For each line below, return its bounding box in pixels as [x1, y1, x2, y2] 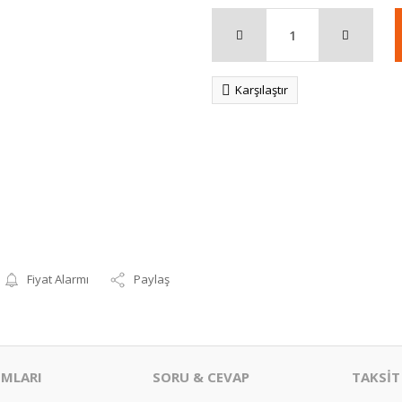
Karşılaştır [235, 82, 288, 98]
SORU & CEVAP [153, 368, 250, 386]
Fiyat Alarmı [27, 271, 90, 287]
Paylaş [134, 271, 170, 287]
